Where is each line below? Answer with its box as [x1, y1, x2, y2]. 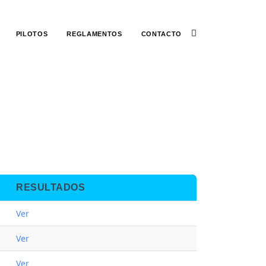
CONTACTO [141, 30, 182, 37]
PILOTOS [15, 30, 48, 37]
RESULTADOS [16, 182, 85, 192]
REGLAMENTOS [66, 30, 122, 37]
